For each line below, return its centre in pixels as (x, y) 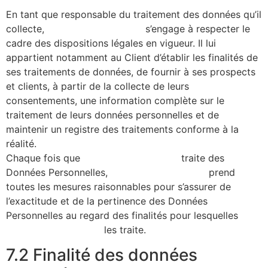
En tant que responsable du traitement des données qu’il (134, 14)
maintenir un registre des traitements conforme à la (122, 129)
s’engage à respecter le (196, 28)
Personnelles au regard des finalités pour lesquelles (122, 215)
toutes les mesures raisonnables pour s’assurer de (118, 186)
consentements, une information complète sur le (115, 100)
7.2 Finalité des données (102, 255)
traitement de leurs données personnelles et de (112, 115)
